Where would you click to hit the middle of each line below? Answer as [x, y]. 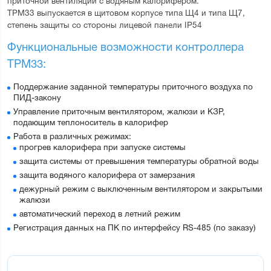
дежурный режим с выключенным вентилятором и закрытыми [141, 189]
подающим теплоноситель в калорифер [91, 123]
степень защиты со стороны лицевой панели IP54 [105, 25]
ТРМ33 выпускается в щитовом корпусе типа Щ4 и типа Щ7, [127, 13]
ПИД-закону [37, 98]
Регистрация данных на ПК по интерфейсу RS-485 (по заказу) [135, 228]
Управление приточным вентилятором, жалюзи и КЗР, [119, 112]
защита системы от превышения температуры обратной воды [139, 162]
